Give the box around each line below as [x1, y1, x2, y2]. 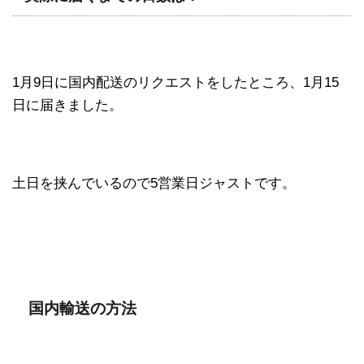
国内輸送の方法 [28, 299, 136, 317]
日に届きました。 [12, 97, 123, 113]
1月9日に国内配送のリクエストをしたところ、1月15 [12, 74, 339, 90]
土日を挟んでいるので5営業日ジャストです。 [12, 175, 296, 191]
